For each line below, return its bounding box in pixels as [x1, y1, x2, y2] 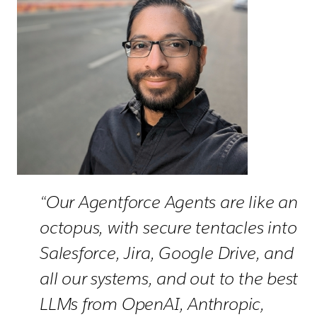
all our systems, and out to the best [40, 267, 299, 289]
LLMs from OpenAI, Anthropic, [40, 293, 265, 315]
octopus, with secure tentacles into [40, 217, 297, 238]
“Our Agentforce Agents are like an [40, 191, 298, 213]
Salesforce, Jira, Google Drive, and [40, 242, 294, 264]
